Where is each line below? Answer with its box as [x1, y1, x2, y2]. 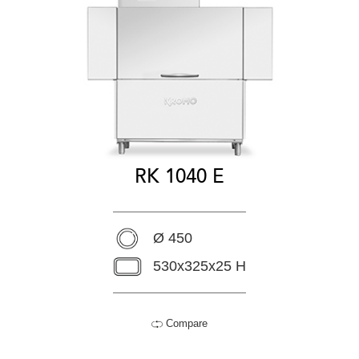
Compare [163, 317, 208, 329]
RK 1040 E [135, 163, 224, 190]
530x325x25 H [153, 257, 246, 274]
